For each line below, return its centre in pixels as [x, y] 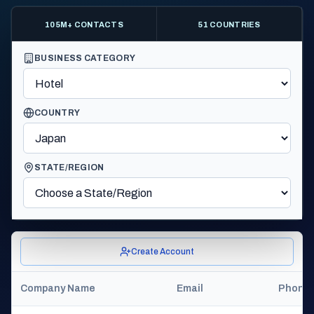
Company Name [58, 288]
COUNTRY [57, 113]
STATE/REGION [69, 168]
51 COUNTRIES [229, 25]
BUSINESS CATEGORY [85, 58]
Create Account [163, 252]
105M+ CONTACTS [84, 25]
